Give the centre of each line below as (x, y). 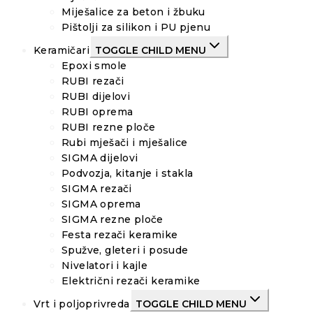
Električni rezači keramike (131, 281)
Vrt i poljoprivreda (82, 304)
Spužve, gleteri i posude (125, 250)
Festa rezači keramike (120, 235)
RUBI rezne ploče (109, 128)
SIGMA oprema (101, 204)
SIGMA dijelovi (100, 158)
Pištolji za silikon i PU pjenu (136, 28)
